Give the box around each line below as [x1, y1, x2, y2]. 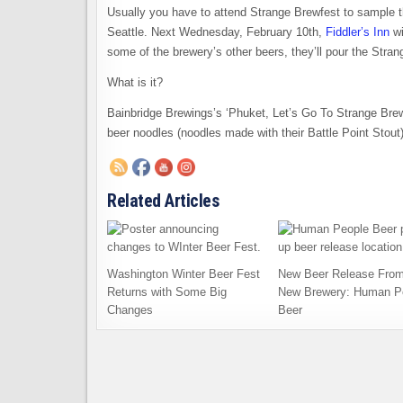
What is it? [107, 76, 163, 89]
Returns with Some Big [107, 285, 227, 299]
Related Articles [107, 190, 219, 211]
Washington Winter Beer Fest [107, 267, 260, 281]
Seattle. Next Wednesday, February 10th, [107, 25, 326, 39]
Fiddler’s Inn [326, 25, 390, 39]
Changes [107, 303, 153, 317]
